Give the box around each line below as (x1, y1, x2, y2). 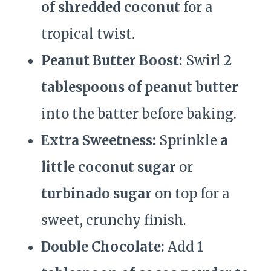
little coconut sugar (41, 158, 176, 176)
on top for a (152, 185, 230, 203)
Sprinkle (156, 132, 220, 149)
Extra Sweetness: (41, 132, 156, 149)
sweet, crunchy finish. (41, 212, 186, 229)
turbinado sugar (41, 185, 152, 203)
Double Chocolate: (41, 238, 165, 256)
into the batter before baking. (41, 105, 237, 123)
